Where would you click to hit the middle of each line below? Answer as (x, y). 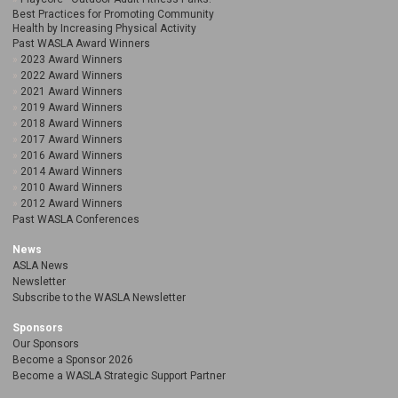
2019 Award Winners (72, 108)
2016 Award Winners (72, 156)
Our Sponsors (46, 344)
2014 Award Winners (72, 172)
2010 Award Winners (72, 188)
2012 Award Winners (72, 204)
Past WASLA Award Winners (81, 44)
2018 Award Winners (72, 124)
